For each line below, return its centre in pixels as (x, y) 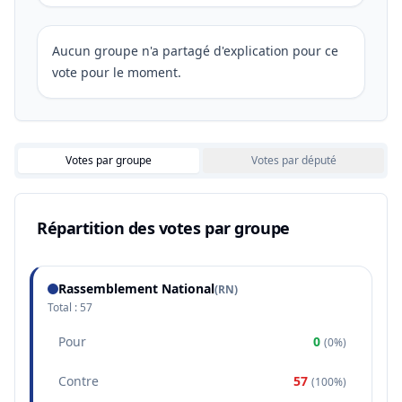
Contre (79, 381)
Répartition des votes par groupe (163, 228)
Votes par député (293, 160)
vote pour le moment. (117, 72)
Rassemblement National (136, 288)
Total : (64, 307)
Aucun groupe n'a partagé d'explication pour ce (195, 51)
